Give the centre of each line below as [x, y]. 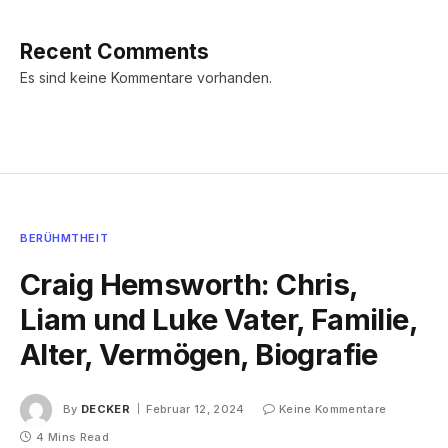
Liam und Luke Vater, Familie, [219, 320]
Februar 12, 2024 [195, 409]
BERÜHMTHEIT [64, 238]
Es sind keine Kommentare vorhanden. [146, 78]
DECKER [105, 409]
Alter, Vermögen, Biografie [199, 355]
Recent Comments [114, 52]
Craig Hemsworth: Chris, [189, 285]
